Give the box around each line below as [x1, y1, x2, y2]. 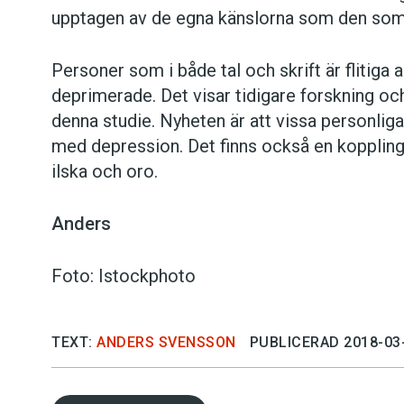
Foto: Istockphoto [51, 265, 196, 288]
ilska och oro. [51, 161, 158, 183]
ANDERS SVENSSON [96, 334, 236, 352]
